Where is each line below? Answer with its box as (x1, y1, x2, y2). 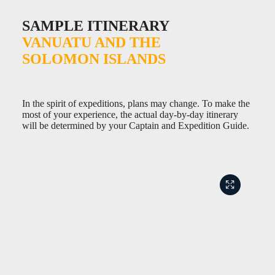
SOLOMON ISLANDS (22, 51, 166, 68)
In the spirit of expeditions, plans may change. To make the (22, 98, 250, 109)
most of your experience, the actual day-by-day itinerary (22, 109, 238, 120)
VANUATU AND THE (22, 34, 161, 51)
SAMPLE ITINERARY (22, 18, 169, 34)
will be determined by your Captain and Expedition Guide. (22, 120, 249, 131)
